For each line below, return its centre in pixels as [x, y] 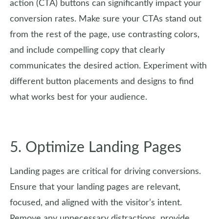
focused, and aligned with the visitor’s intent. [96, 203]
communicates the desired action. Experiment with [108, 66]
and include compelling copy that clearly [87, 50]
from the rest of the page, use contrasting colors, [105, 35]
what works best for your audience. [78, 97]
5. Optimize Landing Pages [96, 148]
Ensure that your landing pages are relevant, [95, 187]
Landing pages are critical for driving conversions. [105, 172]
